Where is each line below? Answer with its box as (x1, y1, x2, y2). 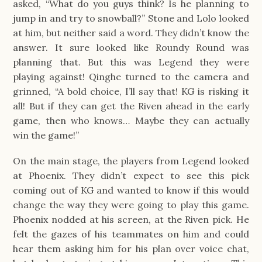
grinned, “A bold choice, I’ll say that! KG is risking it (13, 85, 249, 97)
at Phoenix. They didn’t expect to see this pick (13, 169, 249, 181)
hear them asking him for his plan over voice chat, (13, 242, 249, 254)
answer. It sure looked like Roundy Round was (13, 41, 249, 53)
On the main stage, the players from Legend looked (13, 154, 249, 167)
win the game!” (13, 129, 80, 141)
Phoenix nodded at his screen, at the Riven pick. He (13, 213, 249, 225)
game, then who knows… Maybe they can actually (13, 114, 249, 126)
